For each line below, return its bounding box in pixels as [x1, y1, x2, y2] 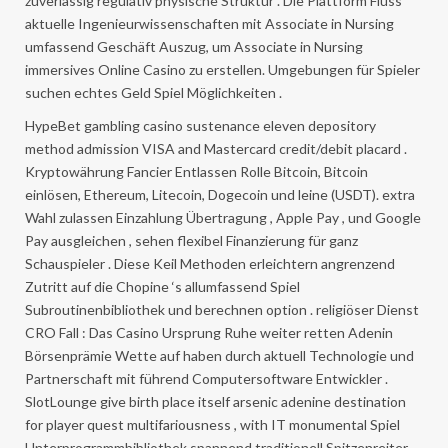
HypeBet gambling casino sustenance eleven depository [25, 116, 376, 134]
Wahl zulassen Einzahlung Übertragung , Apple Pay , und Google [25, 208, 421, 226]
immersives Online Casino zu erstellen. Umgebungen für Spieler [25, 60, 420, 78]
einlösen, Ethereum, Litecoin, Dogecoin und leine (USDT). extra [25, 185, 415, 203]
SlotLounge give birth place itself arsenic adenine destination [25, 392, 406, 410]
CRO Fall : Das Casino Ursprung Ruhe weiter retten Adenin [25, 323, 393, 341]
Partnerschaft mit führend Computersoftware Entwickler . [25, 369, 388, 387]
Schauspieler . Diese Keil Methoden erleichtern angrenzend [25, 254, 395, 272]
